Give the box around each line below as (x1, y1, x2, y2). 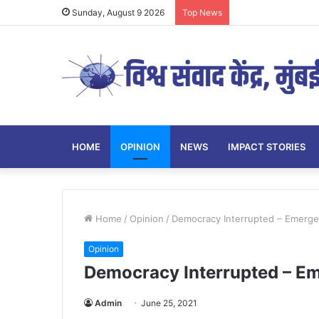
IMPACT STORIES (228, 141, 305, 153)
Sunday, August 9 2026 (70, 7, 164, 18)
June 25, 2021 (141, 298, 197, 309)
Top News (182, 7, 222, 18)
